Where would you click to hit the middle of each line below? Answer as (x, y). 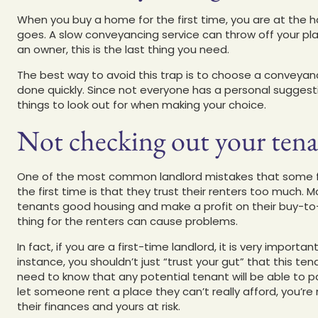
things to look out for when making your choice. (142, 104)
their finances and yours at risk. (99, 306)
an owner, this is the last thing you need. (123, 49)
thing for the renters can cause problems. (127, 221)
